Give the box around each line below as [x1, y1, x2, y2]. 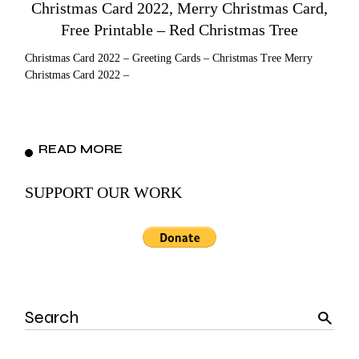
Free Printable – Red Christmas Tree [60, 21, 298, 39]
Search [24, 304, 55, 317]
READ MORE [38, 141, 123, 157]
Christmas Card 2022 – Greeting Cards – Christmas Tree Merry [25, 52, 313, 65]
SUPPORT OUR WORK [25, 184, 183, 202]
